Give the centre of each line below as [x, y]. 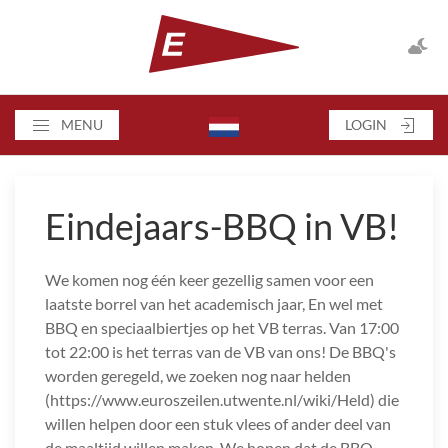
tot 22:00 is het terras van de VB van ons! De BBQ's [220, 352]
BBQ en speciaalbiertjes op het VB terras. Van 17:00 [222, 328]
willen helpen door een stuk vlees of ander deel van [218, 424]
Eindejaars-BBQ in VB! [222, 227]
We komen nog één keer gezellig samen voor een [209, 280]
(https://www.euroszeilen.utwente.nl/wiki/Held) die [222, 400]
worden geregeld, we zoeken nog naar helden [198, 376]
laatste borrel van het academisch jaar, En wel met [214, 304]
